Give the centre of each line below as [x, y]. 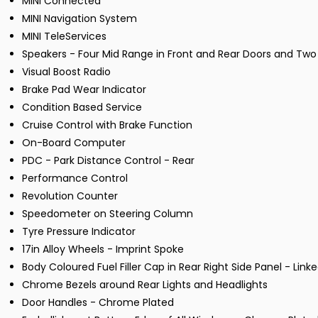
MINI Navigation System [79, 19]
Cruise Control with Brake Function [107, 125]
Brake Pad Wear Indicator [84, 90]
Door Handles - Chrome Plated [98, 303]
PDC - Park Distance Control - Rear [108, 161]
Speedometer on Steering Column [108, 214]
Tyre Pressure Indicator [79, 232]
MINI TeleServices [64, 37]
